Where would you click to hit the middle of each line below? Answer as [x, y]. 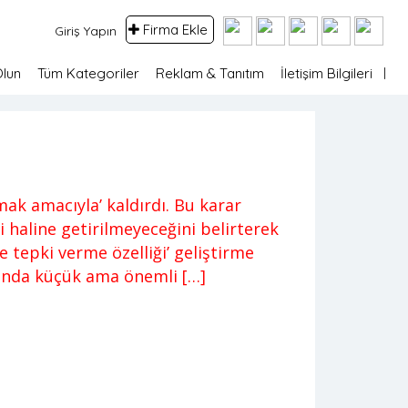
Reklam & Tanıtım [209, 73]
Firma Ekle [175, 30]
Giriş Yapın [85, 31]
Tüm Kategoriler [88, 73]
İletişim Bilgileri [326, 73]
